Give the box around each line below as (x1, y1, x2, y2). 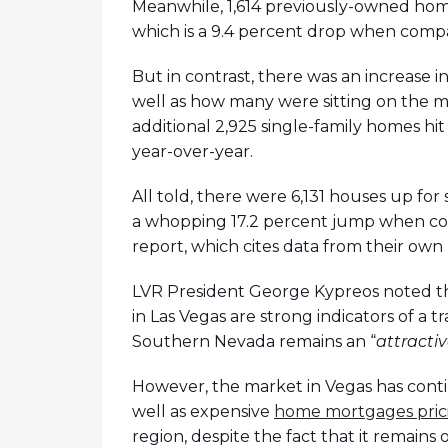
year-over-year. (132, 142, 253, 162)
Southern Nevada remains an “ (132, 332, 376, 352)
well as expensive (132, 402, 274, 422)
